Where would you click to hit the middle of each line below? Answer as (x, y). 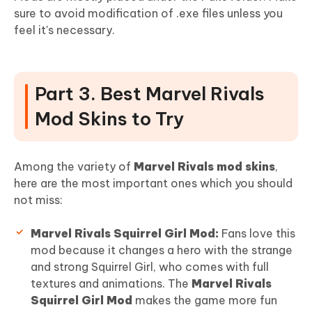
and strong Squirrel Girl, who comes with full (150, 267)
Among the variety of (74, 167)
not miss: (38, 200)
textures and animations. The (111, 284)
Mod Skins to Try (109, 119)
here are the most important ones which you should (153, 184)
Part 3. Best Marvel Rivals (150, 94)
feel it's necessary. (64, 30)
